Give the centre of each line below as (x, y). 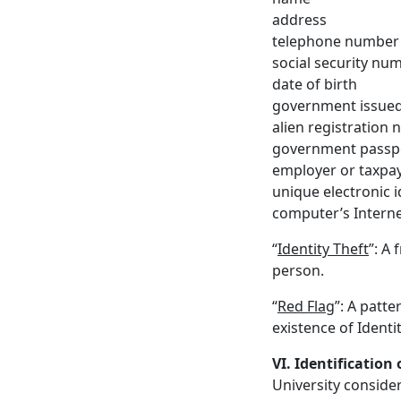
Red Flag (306, 306)
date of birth (315, 84)
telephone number (336, 41)
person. (298, 270)
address (299, 20)
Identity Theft (323, 249)
